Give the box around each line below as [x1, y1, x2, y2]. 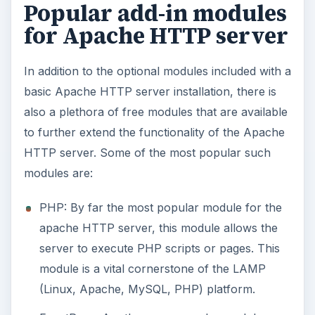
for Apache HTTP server [23, 20, 288, 51]
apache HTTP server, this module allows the [39, 221, 278, 236]
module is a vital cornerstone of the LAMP [39, 262, 266, 276]
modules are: [23, 166, 93, 181]
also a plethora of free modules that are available [23, 105, 288, 120]
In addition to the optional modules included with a [23, 64, 291, 79]
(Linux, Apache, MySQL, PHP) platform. [39, 282, 255, 297]
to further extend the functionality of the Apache [23, 125, 285, 140]
